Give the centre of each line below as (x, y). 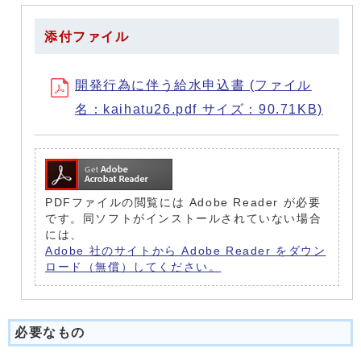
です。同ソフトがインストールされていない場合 (184, 219)
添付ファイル (87, 37)
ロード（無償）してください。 (133, 267)
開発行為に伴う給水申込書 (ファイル (193, 85)
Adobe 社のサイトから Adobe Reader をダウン (186, 251)
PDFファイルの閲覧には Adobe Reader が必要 (183, 203)
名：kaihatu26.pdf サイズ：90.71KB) (199, 109)
